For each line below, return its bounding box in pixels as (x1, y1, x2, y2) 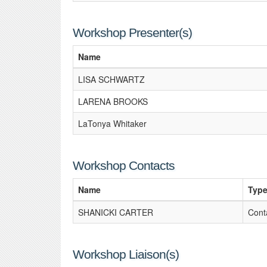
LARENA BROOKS (78, 95, 148, 107)
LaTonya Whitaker (78, 117, 147, 129)
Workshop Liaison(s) (73, 247, 179, 261)
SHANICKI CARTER (78, 206, 153, 218)
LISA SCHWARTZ (78, 73, 145, 85)
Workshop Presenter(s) (73, 26, 192, 39)
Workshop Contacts (73, 159, 175, 172)
